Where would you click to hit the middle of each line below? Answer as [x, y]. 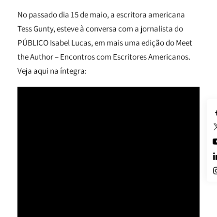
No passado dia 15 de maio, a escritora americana [101, 15]
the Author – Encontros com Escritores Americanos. [104, 57]
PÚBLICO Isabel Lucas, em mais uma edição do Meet [105, 43]
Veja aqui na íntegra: [52, 71]
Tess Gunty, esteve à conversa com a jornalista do [100, 29]
